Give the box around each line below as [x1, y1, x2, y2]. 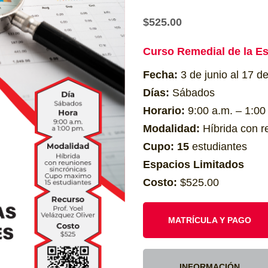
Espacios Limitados [143, 159, 244, 170]
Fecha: [143, 69, 178, 81]
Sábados [172, 87, 215, 99]
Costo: [143, 176, 177, 188]
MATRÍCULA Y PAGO [167, 215, 251, 225]
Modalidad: [143, 123, 200, 135]
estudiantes [192, 141, 247, 153]
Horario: [143, 105, 185, 117]
